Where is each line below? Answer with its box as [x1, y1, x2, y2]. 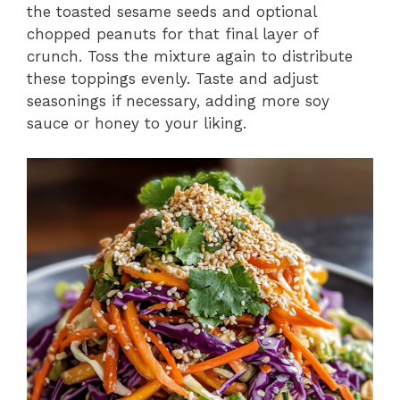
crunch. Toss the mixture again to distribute [27, 47, 353, 66]
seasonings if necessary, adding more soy [27, 92, 329, 111]
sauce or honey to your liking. [27, 114, 246, 133]
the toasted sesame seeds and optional [27, 3, 316, 21]
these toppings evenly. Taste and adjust [27, 70, 319, 88]
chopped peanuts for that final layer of [27, 25, 318, 44]
